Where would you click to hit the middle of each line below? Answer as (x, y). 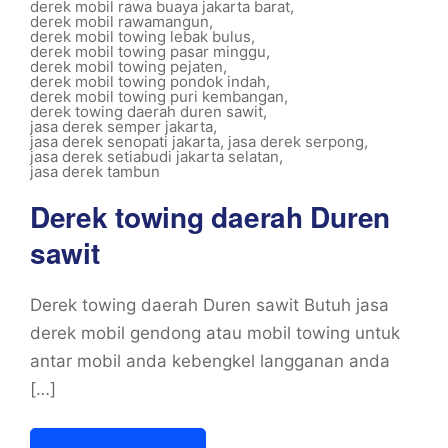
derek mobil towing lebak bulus (140, 36)
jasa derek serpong (296, 141)
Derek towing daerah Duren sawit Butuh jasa (209, 305)
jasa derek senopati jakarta (125, 141)
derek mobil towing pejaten (126, 66)
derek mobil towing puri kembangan (157, 96)
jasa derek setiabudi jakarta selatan (154, 156)
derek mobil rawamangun (119, 21)
